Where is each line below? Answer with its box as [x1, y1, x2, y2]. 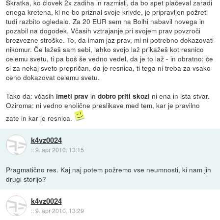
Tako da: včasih [6, 90, 56, 101]
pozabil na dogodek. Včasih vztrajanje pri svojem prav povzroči [6, 25, 201, 35]
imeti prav [56, 91, 89, 101]
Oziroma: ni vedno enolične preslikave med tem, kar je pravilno [6, 100, 200, 110]
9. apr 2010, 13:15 [35, 145, 84, 154]
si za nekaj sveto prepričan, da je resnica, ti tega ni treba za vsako [6, 62, 211, 73]
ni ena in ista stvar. [150, 90, 210, 101]
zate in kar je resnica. [6, 112, 75, 123]
